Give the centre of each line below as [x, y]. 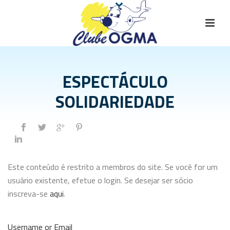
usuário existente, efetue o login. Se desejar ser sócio [100, 180]
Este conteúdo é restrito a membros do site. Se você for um [113, 167]
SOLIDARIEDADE [115, 102]
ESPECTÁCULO [115, 82]
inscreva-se [29, 194]
